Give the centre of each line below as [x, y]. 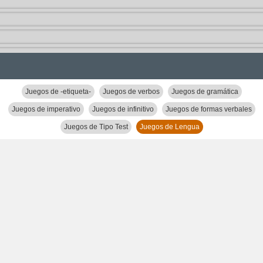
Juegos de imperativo [46, 109]
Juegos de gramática [205, 92]
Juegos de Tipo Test [96, 127]
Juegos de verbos [131, 92]
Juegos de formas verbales [208, 109]
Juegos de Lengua [169, 127]
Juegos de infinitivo [123, 109]
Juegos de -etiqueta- [58, 92]
